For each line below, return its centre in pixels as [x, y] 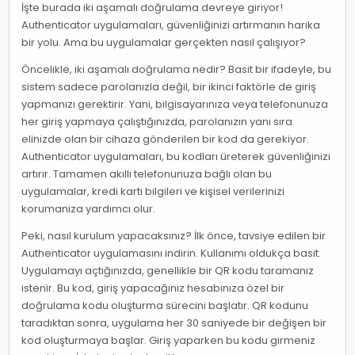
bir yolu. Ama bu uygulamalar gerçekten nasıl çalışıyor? [164, 42]
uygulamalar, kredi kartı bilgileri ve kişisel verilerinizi [153, 191]
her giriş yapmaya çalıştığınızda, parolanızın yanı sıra [157, 121]
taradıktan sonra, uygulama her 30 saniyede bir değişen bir [174, 323]
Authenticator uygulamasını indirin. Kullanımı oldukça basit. [172, 253]
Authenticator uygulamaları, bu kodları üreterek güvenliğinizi [176, 156]
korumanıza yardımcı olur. [89, 208]
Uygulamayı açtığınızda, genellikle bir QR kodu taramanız [168, 270]
